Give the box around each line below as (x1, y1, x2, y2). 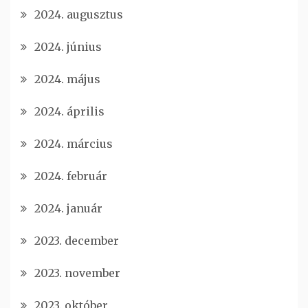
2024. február (34, 168, 107, 183)
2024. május (34, 71, 100, 86)
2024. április (34, 104, 104, 118)
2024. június (34, 39, 102, 54)
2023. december (34, 233, 119, 247)
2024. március (34, 136, 113, 151)
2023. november (34, 265, 120, 280)
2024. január (34, 201, 102, 215)
